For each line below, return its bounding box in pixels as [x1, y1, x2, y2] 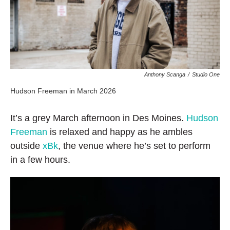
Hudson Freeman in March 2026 [10, 87, 116, 95]
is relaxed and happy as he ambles [47, 127, 193, 137]
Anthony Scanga [144, 71, 185, 78]
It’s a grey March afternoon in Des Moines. [10, 113, 186, 123]
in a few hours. [10, 155, 70, 165]
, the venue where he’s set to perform [58, 141, 210, 151]
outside [10, 141, 43, 151]
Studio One [192, 71, 220, 78]
